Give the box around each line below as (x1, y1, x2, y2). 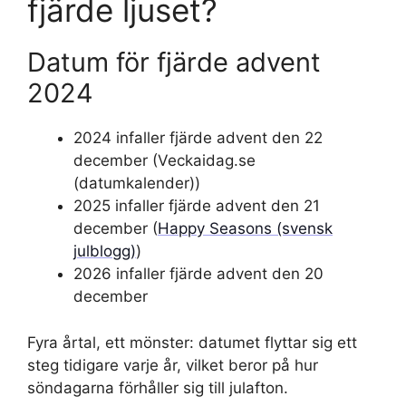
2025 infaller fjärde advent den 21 (73, 197, 320, 215)
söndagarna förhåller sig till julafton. (27, 378, 288, 397)
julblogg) (73, 242, 136, 260)
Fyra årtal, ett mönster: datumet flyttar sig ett (27, 333, 357, 352)
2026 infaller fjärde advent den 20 (73, 265, 324, 283)
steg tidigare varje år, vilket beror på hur (27, 355, 318, 374)
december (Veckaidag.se (73, 151, 256, 169)
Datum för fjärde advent (27, 46, 321, 78)
